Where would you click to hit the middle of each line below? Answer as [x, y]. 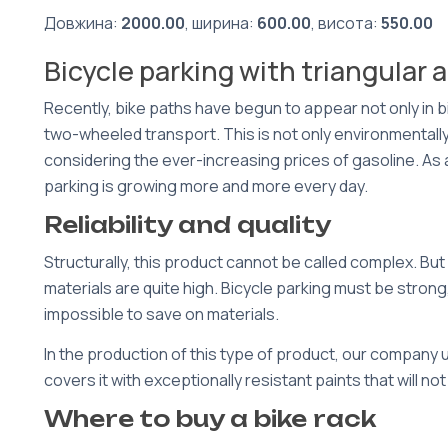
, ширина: [221, 23]
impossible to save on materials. [161, 314]
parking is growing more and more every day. [206, 186]
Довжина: [82, 23]
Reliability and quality [187, 225]
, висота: [346, 23]
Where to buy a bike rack [210, 419]
